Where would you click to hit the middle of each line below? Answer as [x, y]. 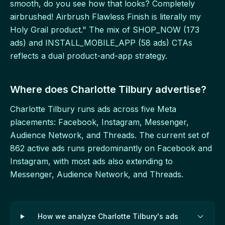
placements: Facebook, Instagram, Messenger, [99, 122]
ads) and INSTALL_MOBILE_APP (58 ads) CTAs [101, 43]
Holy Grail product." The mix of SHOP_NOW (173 [105, 30]
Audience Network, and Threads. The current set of [110, 135]
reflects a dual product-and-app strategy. [89, 56]
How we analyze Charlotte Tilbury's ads [108, 216]
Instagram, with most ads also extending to [91, 161]
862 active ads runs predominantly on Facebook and [111, 148]
